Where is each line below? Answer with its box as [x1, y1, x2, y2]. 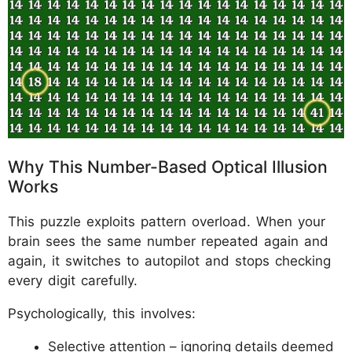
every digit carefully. [8, 272, 137, 288]
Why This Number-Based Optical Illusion [8, 156, 328, 177]
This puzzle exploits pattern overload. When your [8, 213, 325, 229]
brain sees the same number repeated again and [8, 233, 328, 249]
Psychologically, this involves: [8, 305, 196, 321]
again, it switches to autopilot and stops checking [8, 252, 331, 269]
